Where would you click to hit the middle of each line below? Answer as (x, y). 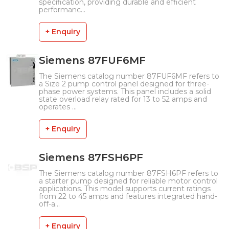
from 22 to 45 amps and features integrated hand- (128, 196)
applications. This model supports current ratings (125, 189)
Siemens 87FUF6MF (92, 60)
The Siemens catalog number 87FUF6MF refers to (129, 76)
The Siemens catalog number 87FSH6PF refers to (129, 173)
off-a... (49, 204)
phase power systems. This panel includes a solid (125, 91)
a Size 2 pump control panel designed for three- (124, 84)
